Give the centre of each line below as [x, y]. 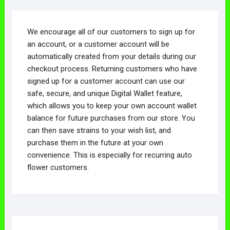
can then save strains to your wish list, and [99, 130]
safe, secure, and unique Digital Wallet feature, [104, 93]
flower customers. [58, 167]
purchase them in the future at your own [95, 142]
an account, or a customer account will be [98, 44]
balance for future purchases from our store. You [111, 118]
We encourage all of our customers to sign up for [111, 32]
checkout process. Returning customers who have [112, 69]
